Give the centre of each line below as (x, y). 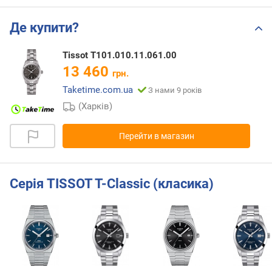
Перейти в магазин (156, 136)
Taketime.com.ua (98, 90)
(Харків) (96, 107)
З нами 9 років (175, 90)
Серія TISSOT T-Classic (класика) (112, 184)
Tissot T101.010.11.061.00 (120, 56)
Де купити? (44, 28)
